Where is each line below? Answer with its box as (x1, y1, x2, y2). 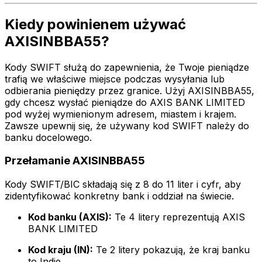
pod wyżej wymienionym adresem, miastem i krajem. (5, 108, 236, 120)
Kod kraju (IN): (28, 244, 93, 256)
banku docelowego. (5, 131, 92, 143)
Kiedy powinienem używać (5, 15, 186, 33)
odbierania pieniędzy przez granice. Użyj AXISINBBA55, (5, 84, 254, 96)
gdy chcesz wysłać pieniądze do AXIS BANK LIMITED (5, 96, 245, 108)
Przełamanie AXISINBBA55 (5, 154, 145, 168)
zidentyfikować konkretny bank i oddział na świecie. (5, 190, 234, 202)
